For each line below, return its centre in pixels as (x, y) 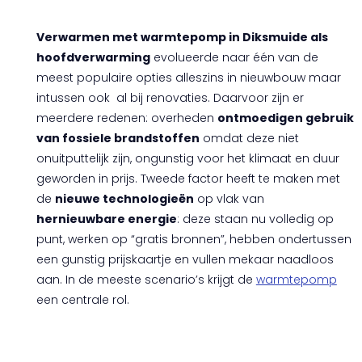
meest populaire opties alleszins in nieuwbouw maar (188, 78)
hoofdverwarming (93, 57)
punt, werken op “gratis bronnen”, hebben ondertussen (194, 239)
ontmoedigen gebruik (285, 118)
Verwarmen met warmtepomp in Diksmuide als (182, 37)
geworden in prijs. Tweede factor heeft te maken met (188, 179)
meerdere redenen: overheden (126, 118)
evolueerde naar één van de (234, 57)
